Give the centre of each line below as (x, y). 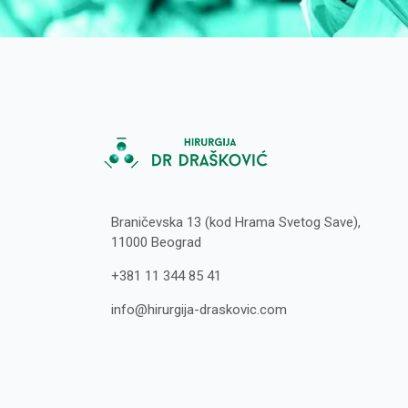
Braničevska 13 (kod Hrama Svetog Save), (236, 222)
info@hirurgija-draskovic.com (199, 310)
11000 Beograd (156, 242)
